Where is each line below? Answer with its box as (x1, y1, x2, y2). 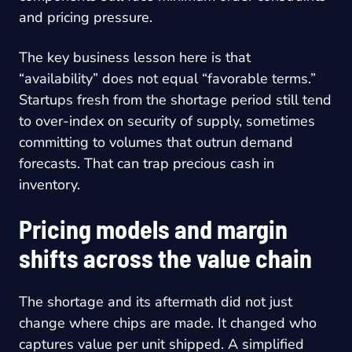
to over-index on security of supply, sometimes (19, 111, 315, 130)
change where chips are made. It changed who (19, 313, 317, 332)
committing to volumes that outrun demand (19, 132, 293, 152)
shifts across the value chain (19, 242, 312, 273)
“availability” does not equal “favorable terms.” (19, 68, 316, 88)
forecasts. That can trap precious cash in (19, 153, 274, 173)
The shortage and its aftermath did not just (19, 291, 292, 311)
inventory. (19, 174, 80, 194)
